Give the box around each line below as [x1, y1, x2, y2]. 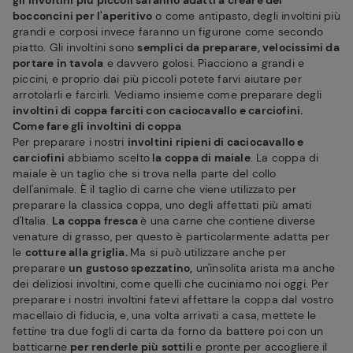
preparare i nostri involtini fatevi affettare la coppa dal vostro [13, 292, 334, 307]
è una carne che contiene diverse [140, 214, 316, 228]
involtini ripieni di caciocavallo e [127, 135, 304, 149]
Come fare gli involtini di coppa [13, 119, 182, 133]
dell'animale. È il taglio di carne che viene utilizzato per [13, 182, 296, 196]
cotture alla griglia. [24, 245, 131, 259]
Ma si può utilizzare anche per [130, 245, 287, 259]
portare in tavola [13, 56, 104, 70]
